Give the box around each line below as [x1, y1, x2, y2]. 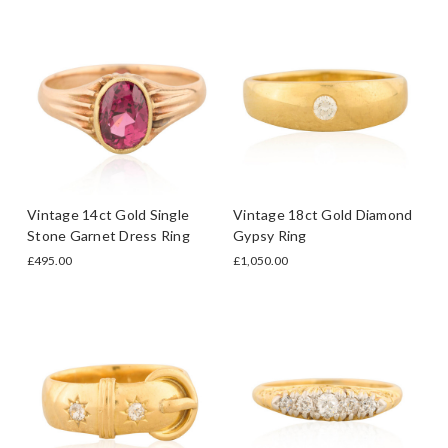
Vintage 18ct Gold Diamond [233, 205, 413, 223]
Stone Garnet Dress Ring [27, 226, 190, 244]
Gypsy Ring [233, 226, 307, 244]
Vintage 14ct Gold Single [27, 205, 189, 223]
